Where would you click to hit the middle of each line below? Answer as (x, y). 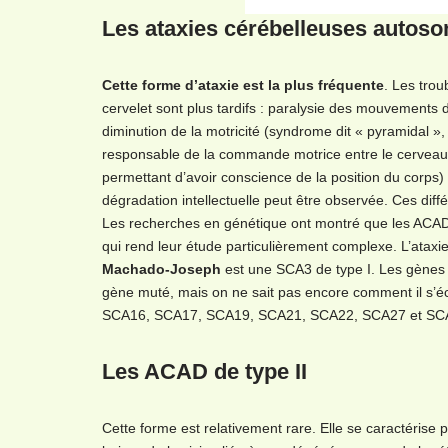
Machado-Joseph (161, 269)
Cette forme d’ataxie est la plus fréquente (243, 85)
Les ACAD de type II (204, 371)
